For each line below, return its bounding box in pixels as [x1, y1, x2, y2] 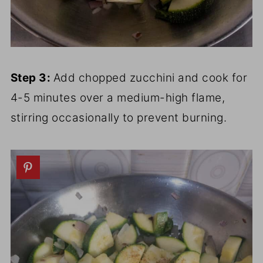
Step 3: [10, 70, 53, 85]
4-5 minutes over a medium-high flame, [10, 90, 225, 104]
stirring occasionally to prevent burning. [10, 110, 227, 124]
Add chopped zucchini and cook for [53, 70, 248, 85]
